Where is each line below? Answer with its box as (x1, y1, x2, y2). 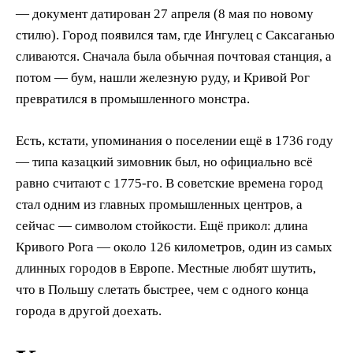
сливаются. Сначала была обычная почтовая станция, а (16, 49, 332, 65)
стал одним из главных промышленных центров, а (16, 197, 303, 213)
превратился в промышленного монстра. (16, 91, 250, 107)
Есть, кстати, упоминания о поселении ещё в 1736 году (16, 133, 333, 149)
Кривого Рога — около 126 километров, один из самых (16, 240, 333, 255)
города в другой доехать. (16, 303, 162, 319)
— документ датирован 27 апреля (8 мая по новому (16, 6, 314, 22)
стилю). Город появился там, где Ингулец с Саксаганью (16, 28, 335, 43)
